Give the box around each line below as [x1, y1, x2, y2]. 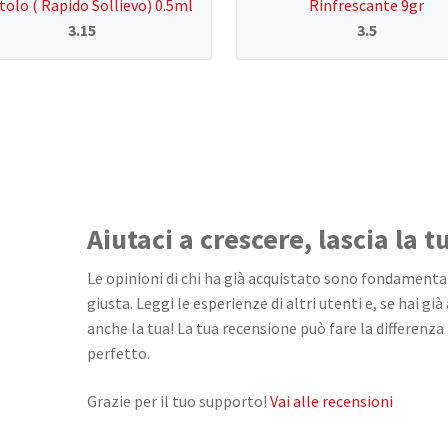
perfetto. [86, 342, 150, 363]
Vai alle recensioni [269, 390, 393, 411]
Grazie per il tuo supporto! [86, 390, 270, 411]
